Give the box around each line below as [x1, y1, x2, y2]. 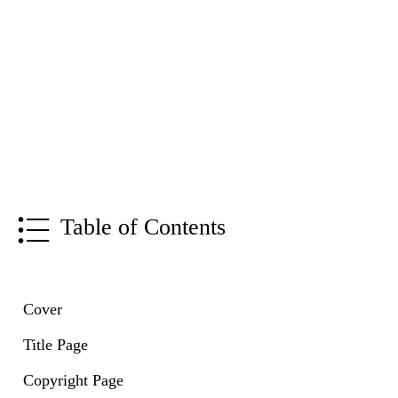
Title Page [23, 336, 88, 354]
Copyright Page [23, 371, 123, 390]
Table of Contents [60, 214, 226, 241]
